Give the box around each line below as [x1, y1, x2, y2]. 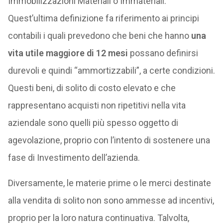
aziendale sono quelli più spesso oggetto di [7, 117, 178, 128]
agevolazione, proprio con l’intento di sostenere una [7, 135, 210, 145]
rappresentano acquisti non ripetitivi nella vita [7, 100, 186, 111]
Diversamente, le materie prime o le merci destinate [7, 178, 211, 188]
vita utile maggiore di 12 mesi [7, 48, 128, 58]
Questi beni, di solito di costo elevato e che [7, 83, 176, 93]
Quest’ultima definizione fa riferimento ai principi [7, 13, 199, 23]
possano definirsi [127, 48, 198, 58]
